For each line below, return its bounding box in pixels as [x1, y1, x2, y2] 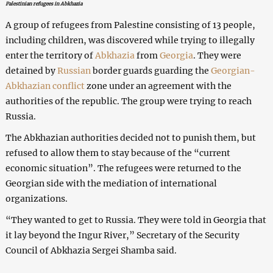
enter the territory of [5, 49, 95, 61]
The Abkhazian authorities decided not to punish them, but [5, 132, 256, 143]
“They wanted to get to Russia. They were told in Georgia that [5, 214, 266, 225]
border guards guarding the [90, 65, 211, 76]
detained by [5, 65, 57, 76]
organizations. [5, 193, 68, 204]
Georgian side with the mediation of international [5, 177, 217, 189]
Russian [57, 65, 91, 76]
